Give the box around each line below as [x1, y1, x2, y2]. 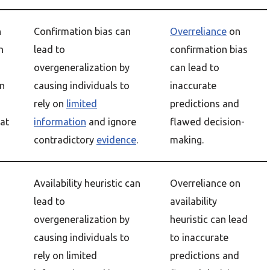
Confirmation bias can [34, 26, 131, 37]
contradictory [34, 134, 96, 145]
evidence [96, 134, 136, 145]
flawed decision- [170, 116, 245, 127]
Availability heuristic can [34, 178, 140, 189]
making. [170, 134, 204, 145]
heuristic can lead [170, 214, 248, 225]
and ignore [86, 116, 136, 127]
